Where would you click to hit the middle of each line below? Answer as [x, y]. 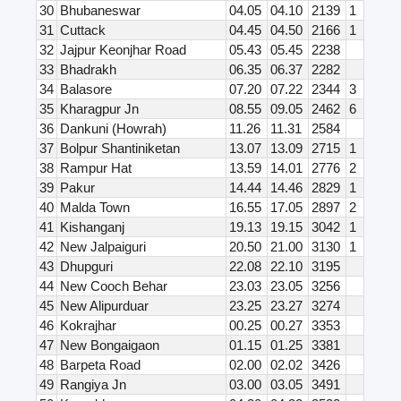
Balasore [86, 90]
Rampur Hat [96, 168]
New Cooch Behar [114, 286]
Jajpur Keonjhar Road [124, 50]
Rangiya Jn [94, 385]
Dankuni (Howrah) [114, 129]
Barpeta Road [101, 365]
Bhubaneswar [101, 11]
